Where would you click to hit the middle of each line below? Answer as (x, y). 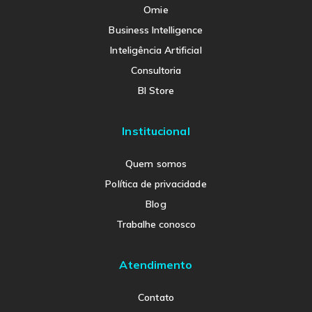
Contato (156, 297)
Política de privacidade (156, 184)
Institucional (156, 131)
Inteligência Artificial (156, 50)
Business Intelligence (156, 30)
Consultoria (156, 70)
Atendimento (156, 264)
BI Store (156, 90)
